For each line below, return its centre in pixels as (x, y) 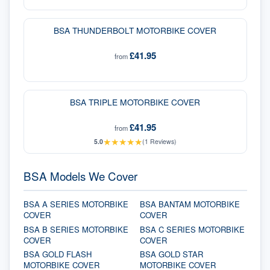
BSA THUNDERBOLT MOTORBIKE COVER (135, 30)
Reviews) (162, 142)
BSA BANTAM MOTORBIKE (190, 204)
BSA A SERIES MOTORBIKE (76, 204)
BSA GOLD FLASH (57, 254)
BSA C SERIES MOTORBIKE (192, 229)
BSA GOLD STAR (171, 254)
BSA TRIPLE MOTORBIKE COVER (135, 102)
